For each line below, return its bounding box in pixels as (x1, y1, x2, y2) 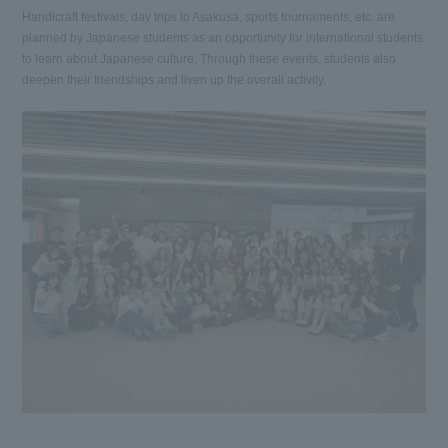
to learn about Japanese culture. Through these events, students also (22, 51, 397, 66)
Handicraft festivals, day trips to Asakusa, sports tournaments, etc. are (22, 9, 396, 24)
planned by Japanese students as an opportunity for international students (22, 30, 424, 45)
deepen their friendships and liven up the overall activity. (22, 72, 327, 87)
